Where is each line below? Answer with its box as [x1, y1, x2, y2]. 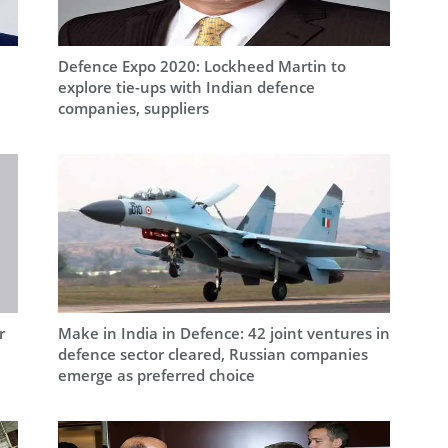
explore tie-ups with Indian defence [57, 76, 315, 97]
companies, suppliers [57, 97, 209, 118]
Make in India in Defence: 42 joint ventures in [57, 322, 390, 343]
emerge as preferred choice [57, 364, 255, 385]
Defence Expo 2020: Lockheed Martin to [57, 55, 346, 76]
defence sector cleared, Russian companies [57, 343, 368, 364]
